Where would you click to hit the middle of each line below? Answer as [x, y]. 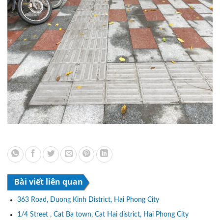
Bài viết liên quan [49, 182]
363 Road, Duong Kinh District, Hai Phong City [88, 200]
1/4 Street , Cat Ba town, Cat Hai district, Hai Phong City [103, 215]
